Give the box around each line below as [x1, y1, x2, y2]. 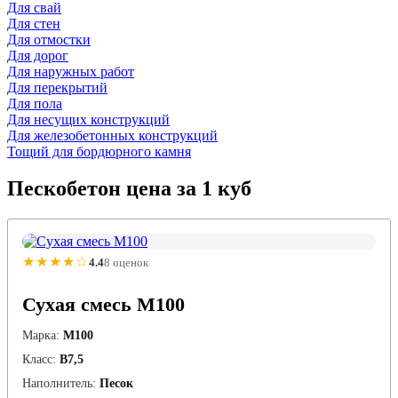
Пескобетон [7, 177, 121, 201]
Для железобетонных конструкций [7, 127, 218, 143]
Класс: [22, 353, 56, 367]
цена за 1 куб [121, 177, 251, 201]
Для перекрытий [7, 79, 107, 95]
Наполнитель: [22, 377, 96, 391]
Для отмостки [7, 31, 91, 47]
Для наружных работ [7, 63, 134, 79]
